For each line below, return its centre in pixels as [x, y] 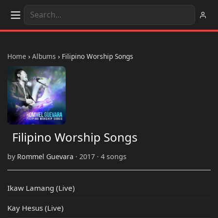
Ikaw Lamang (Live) [41, 188]
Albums [44, 56]
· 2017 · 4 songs [100, 157]
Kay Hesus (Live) [36, 208]
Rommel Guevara [45, 157]
